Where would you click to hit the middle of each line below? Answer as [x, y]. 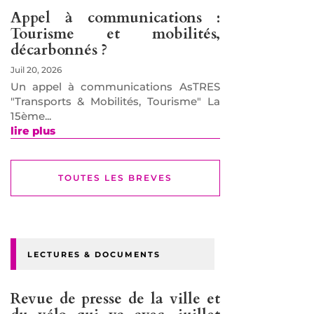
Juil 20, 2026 [36, 70]
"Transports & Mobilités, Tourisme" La [115, 102]
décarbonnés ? [59, 50]
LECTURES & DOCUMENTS [94, 255]
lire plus [33, 131]
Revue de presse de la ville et [115, 299]
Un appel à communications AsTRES [115, 87]
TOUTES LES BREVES [115, 178]
